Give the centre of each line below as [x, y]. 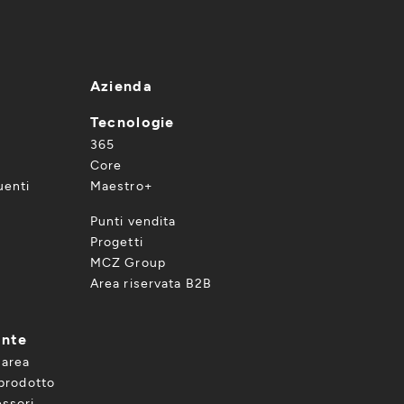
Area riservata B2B [151, 283]
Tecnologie [132, 121]
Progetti [116, 241]
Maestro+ [121, 185]
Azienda [121, 85]
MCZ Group [128, 262]
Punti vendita [133, 220]
